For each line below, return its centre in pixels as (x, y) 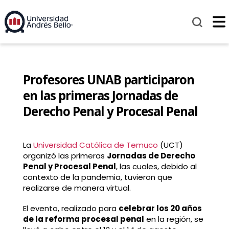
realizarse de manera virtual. (77, 188)
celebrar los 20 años (160, 208)
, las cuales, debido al (156, 167)
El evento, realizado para (71, 208)
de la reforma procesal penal (83, 219)
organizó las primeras (65, 156)
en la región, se (174, 219)
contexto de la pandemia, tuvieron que (97, 177)
